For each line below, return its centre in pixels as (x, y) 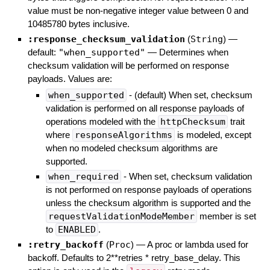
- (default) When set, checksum (189, 95)
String (206, 39)
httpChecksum (193, 121)
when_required (83, 176)
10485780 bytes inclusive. (78, 24)
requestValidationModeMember (121, 216)
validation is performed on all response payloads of (145, 108)
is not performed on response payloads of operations (149, 189)
